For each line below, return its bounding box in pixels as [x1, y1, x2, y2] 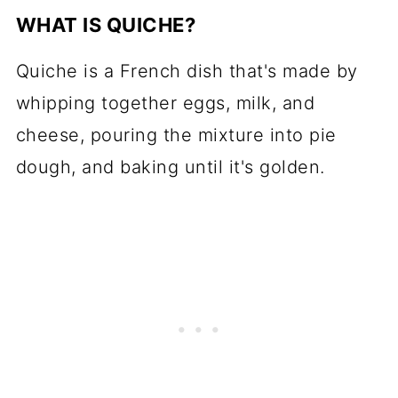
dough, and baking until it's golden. [15, 155, 325, 178]
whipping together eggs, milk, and [15, 92, 315, 114]
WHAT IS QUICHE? [15, 12, 196, 36]
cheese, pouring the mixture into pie [15, 123, 337, 146]
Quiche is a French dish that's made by [15, 60, 358, 82]
